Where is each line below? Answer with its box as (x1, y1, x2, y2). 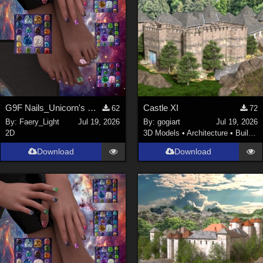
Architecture (186, 129, 228, 138)
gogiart (157, 117, 180, 127)
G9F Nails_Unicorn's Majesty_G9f (87, 102, 97, 113)
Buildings (235, 129, 248, 138)
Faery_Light (19, 117, 60, 127)
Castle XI (143, 102, 178, 113)
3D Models (143, 129, 180, 138)
